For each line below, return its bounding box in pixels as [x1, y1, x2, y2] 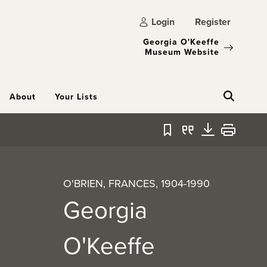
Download [207, 129, 250, 143]
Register [195, 15, 231, 29]
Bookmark [166, 129, 209, 143]
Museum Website [145, 46, 219, 58]
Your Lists [55, 91, 98, 103]
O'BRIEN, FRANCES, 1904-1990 [63, 176, 210, 191]
